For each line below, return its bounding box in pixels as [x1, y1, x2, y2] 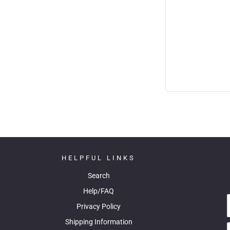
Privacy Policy [76, 202, 121, 211]
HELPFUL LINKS [62, 154, 136, 162]
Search [87, 171, 110, 180]
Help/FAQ [83, 187, 114, 196]
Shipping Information [65, 218, 132, 226]
